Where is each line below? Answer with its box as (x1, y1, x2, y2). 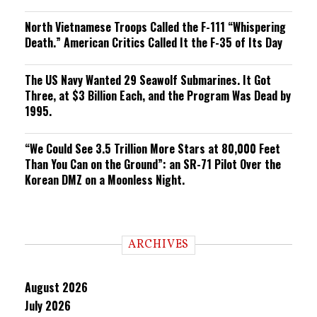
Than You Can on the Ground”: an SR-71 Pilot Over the (25, 156, 281, 173)
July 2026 (25, 297, 71, 314)
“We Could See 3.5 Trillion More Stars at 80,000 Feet (25, 140, 280, 157)
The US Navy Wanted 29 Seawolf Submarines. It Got (25, 71, 271, 88)
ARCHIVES (127, 237, 190, 253)
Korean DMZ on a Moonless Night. (25, 171, 185, 188)
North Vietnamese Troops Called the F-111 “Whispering (25, 18, 286, 35)
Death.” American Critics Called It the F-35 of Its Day (25, 34, 282, 51)
